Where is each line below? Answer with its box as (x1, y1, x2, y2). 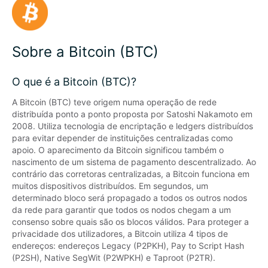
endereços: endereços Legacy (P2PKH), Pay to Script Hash (12, 240, 244, 251)
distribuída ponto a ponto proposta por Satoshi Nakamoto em (12, 109, 252, 119)
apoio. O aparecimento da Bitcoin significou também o (12, 145, 224, 155)
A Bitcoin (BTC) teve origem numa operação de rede (12, 97, 217, 107)
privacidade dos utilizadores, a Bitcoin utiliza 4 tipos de (12, 229, 228, 239)
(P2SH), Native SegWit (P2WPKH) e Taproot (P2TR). (12, 252, 215, 263)
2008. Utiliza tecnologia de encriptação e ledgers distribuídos (12, 121, 253, 131)
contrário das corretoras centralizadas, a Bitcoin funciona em (12, 169, 249, 179)
